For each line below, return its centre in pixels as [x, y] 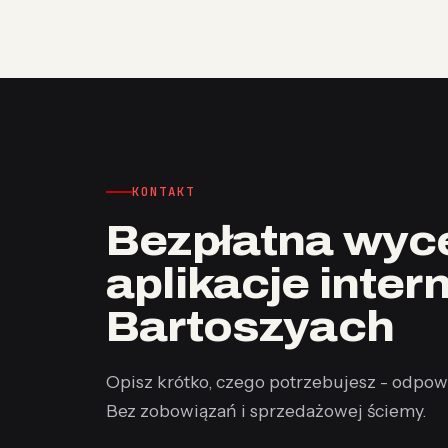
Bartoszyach [250, 327]
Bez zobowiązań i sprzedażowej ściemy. [266, 410]
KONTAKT [163, 191]
